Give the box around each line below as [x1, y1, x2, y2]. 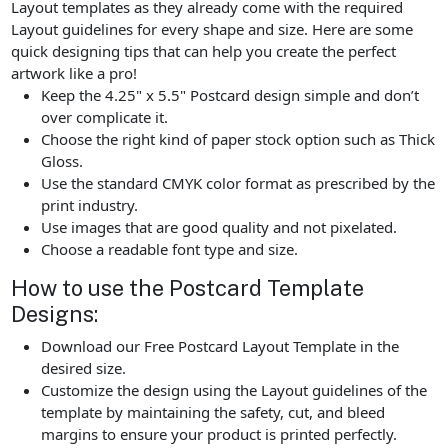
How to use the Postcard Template [11, 275, 365, 302]
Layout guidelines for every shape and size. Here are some [11, 19, 414, 40]
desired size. [41, 357, 127, 378]
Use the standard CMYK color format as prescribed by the [41, 173, 436, 194]
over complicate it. [41, 107, 169, 128]
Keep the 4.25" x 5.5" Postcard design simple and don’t [41, 85, 420, 106]
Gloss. [41, 151, 84, 172]
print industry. [41, 195, 139, 216]
